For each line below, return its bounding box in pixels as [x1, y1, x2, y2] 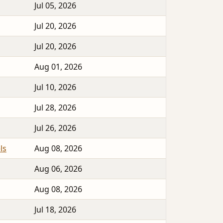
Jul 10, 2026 [34, 82, 76, 93]
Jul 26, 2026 [34, 122, 76, 134]
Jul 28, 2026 [34, 102, 76, 113]
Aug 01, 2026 [34, 61, 82, 73]
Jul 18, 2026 [34, 204, 76, 216]
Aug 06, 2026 [34, 163, 82, 175]
